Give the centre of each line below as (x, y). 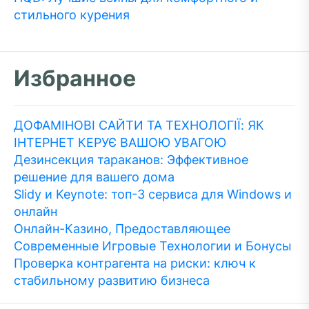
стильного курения (72, 15)
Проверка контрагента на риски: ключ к (135, 263)
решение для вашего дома (94, 177)
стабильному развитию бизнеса (112, 280)
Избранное (75, 78)
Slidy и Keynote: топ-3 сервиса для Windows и (153, 194)
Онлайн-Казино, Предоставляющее (122, 229)
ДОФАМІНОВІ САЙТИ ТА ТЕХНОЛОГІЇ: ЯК (139, 125)
